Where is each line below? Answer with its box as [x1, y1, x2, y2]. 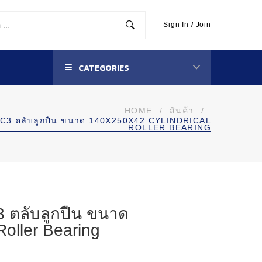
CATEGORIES [77, 62, 129, 74]
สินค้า [169, 106, 194, 115]
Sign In [163, 20, 189, 29]
